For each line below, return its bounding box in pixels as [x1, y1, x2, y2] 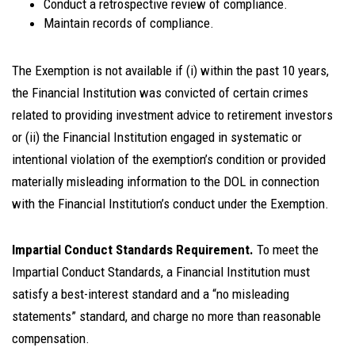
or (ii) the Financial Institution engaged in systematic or [12, 129, 302, 145]
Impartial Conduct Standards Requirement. [12, 242, 254, 258]
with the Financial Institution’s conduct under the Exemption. [12, 196, 332, 212]
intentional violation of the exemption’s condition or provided [12, 151, 326, 167]
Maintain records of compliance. [44, 15, 214, 31]
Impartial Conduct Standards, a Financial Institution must [12, 264, 310, 280]
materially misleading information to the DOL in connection [12, 174, 319, 189]
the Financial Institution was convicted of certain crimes [12, 85, 308, 101]
